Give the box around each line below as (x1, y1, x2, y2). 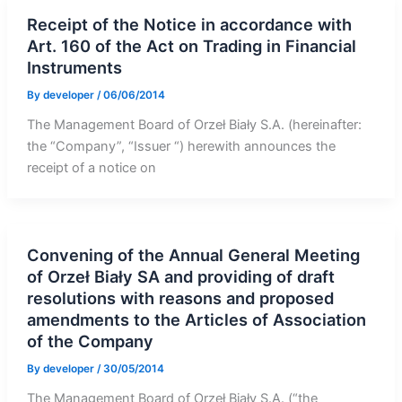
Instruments (26, 57, 122, 78)
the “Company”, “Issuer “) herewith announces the (26, 138, 336, 155)
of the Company (26, 330, 153, 351)
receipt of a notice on (26, 160, 156, 177)
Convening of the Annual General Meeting (26, 244, 360, 265)
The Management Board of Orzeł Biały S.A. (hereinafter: (26, 117, 362, 134)
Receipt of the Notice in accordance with (26, 14, 352, 35)
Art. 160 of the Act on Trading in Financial (26, 36, 356, 57)
